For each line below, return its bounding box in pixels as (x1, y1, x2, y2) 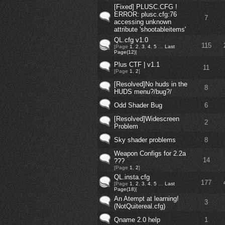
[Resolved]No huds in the (114, 80, 187, 88)
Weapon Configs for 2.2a (114, 150, 186, 158)
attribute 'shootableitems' (114, 26, 186, 34)
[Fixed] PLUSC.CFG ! (114, 3, 177, 11)
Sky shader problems (114, 136, 176, 144)
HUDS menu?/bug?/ (114, 88, 172, 96)
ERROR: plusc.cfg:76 (114, 11, 177, 19)
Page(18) (114, 186, 136, 192)
